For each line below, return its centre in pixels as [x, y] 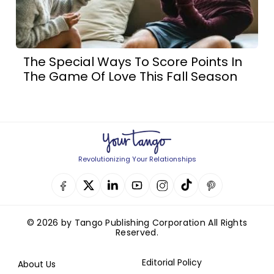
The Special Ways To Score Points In [133, 62]
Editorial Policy [172, 263]
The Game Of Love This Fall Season [131, 77]
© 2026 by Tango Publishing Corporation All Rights [137, 223]
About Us [37, 265]
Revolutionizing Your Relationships [137, 159]
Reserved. [137, 233]
